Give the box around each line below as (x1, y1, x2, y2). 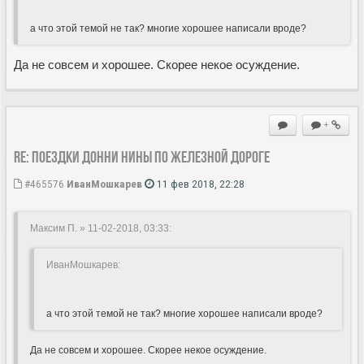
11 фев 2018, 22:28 (154, 176, 245, 190)
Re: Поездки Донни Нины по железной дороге (14, 147, 270, 166)
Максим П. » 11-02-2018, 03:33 (30, 222, 169, 234)
